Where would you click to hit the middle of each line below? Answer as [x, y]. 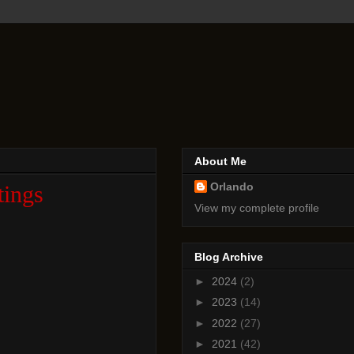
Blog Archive [229, 256]
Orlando [232, 187]
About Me [220, 162]
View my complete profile [257, 208]
